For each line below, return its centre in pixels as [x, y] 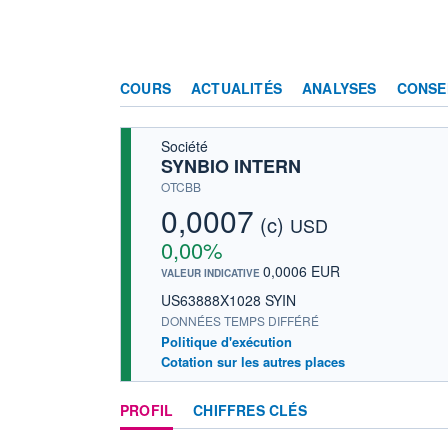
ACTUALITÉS [236, 87]
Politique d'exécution [226, 341]
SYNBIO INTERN [231, 165]
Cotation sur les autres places [253, 361]
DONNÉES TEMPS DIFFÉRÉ [240, 320]
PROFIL [147, 409]
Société [184, 145]
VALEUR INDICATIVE [212, 272]
